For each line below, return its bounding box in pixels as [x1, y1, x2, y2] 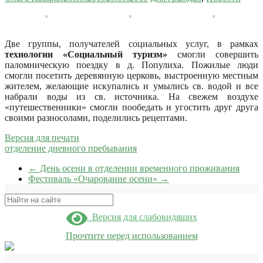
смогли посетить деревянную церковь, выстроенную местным [5, 70, 258, 80]
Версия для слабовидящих [87, 212, 197, 222]
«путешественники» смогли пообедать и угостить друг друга [5, 102, 258, 112]
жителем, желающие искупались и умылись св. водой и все [5, 80, 258, 91]
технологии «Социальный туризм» [5, 49, 167, 59]
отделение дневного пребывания [5, 143, 137, 153]
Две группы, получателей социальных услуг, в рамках [5, 38, 258, 49]
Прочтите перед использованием [65, 230, 198, 241]
